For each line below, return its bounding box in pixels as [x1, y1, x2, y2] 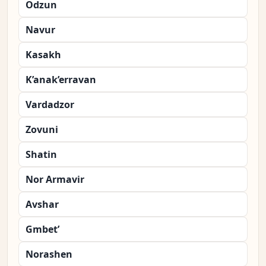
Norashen [26, 248, 72, 261]
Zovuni [26, 123, 58, 137]
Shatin [26, 148, 57, 161]
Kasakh [26, 48, 61, 62]
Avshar [26, 198, 59, 211]
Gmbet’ [26, 223, 59, 236]
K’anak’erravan [26, 73, 96, 87]
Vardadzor [26, 98, 74, 112]
